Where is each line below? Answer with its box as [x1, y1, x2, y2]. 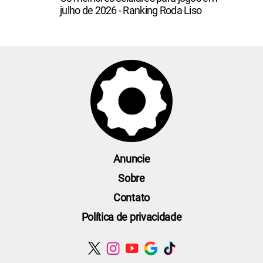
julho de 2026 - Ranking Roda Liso [60, 4, 202, 16]
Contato [113, 191, 150, 204]
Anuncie [113, 152, 150, 165]
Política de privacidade [81, 210, 182, 223]
